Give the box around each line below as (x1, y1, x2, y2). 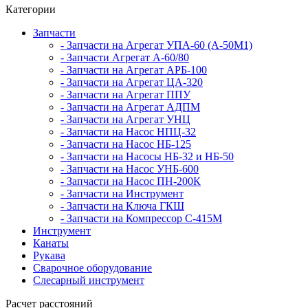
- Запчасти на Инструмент (60, 188, 184, 199)
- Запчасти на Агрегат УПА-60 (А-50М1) (60, 39, 252, 51)
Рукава (33, 250, 65, 261)
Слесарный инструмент (33, 274, 144, 286)
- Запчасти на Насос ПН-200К (60, 175, 201, 187)
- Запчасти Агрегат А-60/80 (60, 52, 189, 63)
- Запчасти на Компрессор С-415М (60, 212, 222, 224)
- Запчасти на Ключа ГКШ (60, 200, 184, 212)
